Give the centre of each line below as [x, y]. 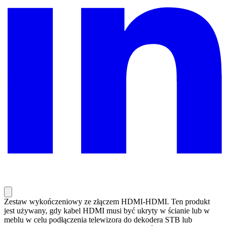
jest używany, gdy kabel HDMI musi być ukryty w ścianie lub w [107, 211]
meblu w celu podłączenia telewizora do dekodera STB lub [98, 220]
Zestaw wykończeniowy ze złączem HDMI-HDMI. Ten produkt [107, 202]
